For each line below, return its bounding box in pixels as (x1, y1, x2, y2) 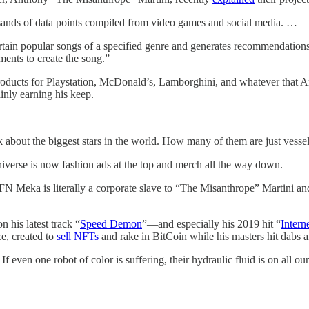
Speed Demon (80, 217, 142, 230)
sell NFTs (57, 230, 99, 242)
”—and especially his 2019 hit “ (142, 217, 281, 230)
